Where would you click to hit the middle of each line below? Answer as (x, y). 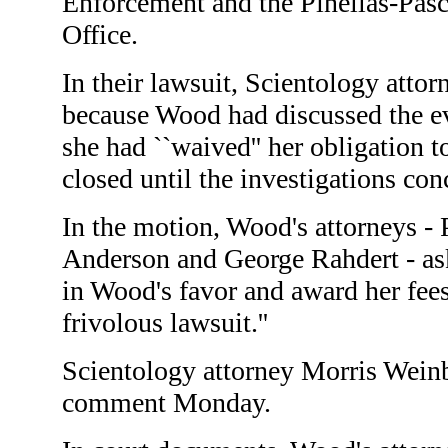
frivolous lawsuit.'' (165, 323)
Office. (100, 35)
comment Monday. (166, 403)
